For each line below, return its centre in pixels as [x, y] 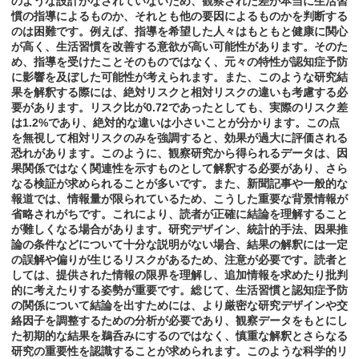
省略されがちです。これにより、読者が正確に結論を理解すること [179, 214]
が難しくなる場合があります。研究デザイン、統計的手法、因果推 [179, 230]
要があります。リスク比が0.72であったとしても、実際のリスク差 [179, 108]
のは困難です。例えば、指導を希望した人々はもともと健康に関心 [179, 32]
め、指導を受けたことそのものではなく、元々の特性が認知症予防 [179, 62]
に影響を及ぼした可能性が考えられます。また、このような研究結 [179, 77]
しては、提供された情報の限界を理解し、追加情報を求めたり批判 [179, 275]
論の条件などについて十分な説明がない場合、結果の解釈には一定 [179, 245]
